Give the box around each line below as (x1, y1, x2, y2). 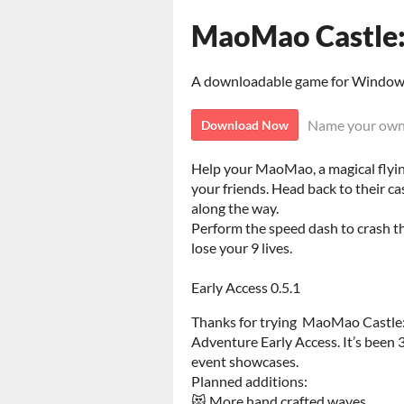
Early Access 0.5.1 (191, 279, 300, 296)
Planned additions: (191, 372, 308, 390)
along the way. (191, 199, 279, 216)
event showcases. (191, 353, 298, 370)
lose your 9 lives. (191, 239, 292, 256)
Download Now (201, 117, 289, 133)
